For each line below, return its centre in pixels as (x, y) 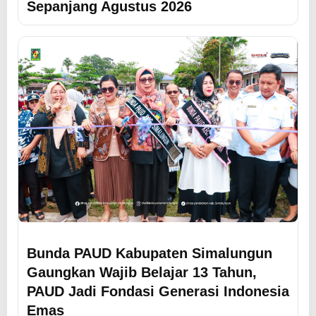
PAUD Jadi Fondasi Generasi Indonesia (158, 291)
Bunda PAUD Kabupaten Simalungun (150, 253)
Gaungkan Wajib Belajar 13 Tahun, (142, 272)
